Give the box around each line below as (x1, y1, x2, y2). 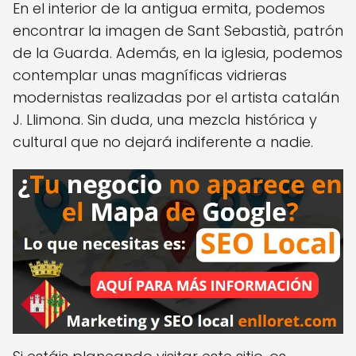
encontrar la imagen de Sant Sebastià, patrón (13, 20, 343, 41)
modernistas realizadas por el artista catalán (13, 87, 339, 107)
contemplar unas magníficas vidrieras (13, 64, 287, 85)
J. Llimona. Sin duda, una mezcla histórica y (13, 109, 317, 130)
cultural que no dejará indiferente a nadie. (13, 131, 313, 152)
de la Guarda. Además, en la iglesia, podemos (13, 42, 342, 63)
